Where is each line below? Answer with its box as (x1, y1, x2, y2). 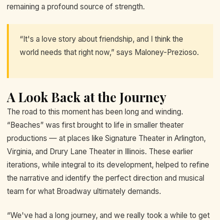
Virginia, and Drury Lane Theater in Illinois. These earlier (7, 146, 193, 156)
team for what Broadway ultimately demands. (7, 186, 161, 196)
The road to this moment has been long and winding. (7, 107, 183, 116)
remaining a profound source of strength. (7, 1, 145, 11)
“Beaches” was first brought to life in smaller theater (7, 120, 184, 130)
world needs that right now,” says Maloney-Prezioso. (20, 48, 199, 57)
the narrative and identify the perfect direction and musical (7, 173, 204, 183)
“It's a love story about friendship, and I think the (20, 34, 184, 44)
